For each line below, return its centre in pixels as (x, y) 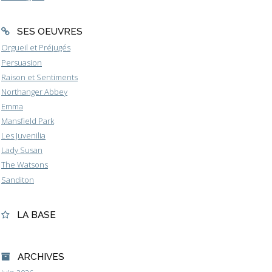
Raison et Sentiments (39, 77)
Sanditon (18, 179)
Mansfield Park (28, 121)
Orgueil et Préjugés (36, 48)
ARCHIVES (41, 256)
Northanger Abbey (34, 91)
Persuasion (22, 62)
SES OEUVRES (49, 32)
